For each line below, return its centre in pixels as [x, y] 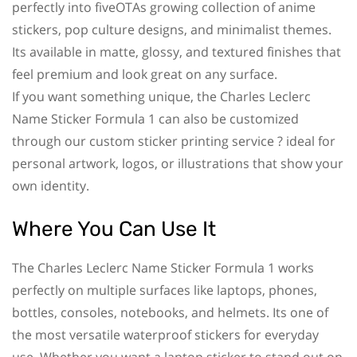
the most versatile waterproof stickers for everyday [165, 334]
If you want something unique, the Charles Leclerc [161, 96]
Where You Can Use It [114, 229]
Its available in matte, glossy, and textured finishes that [177, 51]
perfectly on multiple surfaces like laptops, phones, [165, 290]
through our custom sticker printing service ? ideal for [174, 141]
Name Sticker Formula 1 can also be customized [155, 118]
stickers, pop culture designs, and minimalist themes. [172, 29]
